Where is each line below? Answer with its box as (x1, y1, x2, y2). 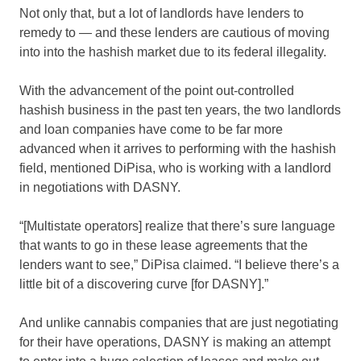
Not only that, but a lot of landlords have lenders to (19, 6, 304, 20)
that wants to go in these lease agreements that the (19, 238, 308, 252)
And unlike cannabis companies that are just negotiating (19, 315, 338, 330)
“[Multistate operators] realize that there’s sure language (19, 218, 335, 233)
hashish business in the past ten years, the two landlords (19, 102, 341, 117)
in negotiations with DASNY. (19, 180, 180, 194)
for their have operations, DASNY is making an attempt (19, 334, 330, 349)
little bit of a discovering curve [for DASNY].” (19, 276, 268, 291)
